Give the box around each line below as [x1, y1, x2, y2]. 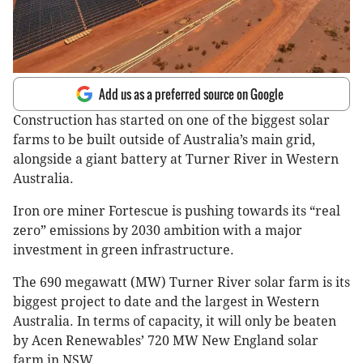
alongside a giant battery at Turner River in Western [13, 152, 339, 168]
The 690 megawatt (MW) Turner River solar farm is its [13, 275, 350, 291]
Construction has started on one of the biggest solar [13, 113, 330, 129]
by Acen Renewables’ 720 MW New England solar [13, 333, 318, 349]
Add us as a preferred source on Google [99, 85, 284, 104]
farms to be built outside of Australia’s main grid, [13, 132, 315, 148]
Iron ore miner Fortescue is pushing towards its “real [13, 203, 340, 220]
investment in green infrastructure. [13, 242, 234, 258]
